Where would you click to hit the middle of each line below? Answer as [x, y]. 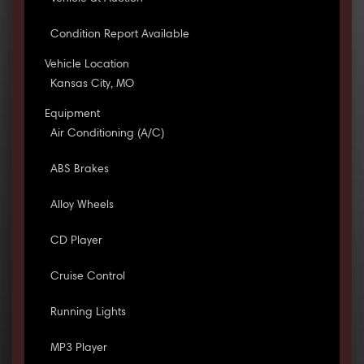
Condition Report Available [119, 35]
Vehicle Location [87, 65]
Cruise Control [87, 277]
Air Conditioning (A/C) [107, 134]
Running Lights [88, 313]
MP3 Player [78, 349]
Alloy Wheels [82, 206]
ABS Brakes [79, 170]
